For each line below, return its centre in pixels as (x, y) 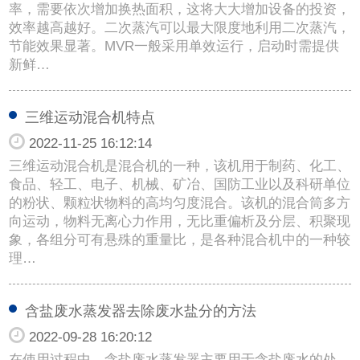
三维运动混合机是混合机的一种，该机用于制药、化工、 (180, 166)
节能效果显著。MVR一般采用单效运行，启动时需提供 (174, 46)
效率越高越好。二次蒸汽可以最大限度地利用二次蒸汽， (180, 27)
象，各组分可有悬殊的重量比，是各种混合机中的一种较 (180, 239)
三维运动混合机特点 (90, 117)
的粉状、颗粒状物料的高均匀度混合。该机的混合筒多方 (180, 202)
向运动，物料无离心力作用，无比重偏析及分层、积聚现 (180, 221)
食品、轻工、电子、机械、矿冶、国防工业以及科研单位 (180, 184)
